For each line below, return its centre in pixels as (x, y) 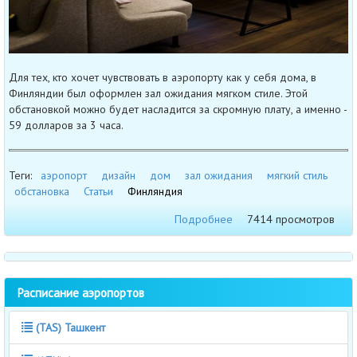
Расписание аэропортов (80, 292)
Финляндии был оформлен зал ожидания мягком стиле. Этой (158, 93)
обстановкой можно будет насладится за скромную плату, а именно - (178, 109)
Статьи (98, 191)
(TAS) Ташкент (71, 327)
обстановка (42, 191)
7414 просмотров (291, 219)
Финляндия (155, 191)
